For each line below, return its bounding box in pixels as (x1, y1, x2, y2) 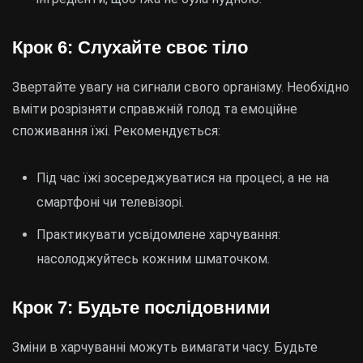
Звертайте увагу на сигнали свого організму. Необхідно (12, 79, 349, 95)
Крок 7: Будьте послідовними (12, 297, 271, 318)
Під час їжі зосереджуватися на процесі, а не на (36, 170, 329, 186)
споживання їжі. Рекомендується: (12, 123, 220, 139)
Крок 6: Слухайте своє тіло (12, 37, 248, 58)
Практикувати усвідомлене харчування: (36, 227, 280, 242)
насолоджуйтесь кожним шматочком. (36, 251, 270, 267)
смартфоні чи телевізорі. (36, 194, 184, 210)
